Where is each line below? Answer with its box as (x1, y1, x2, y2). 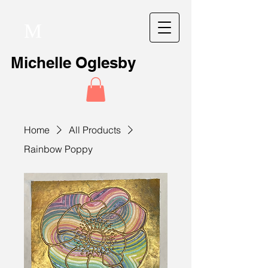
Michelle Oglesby (11, 53, 136, 72)
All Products (69, 123, 121, 136)
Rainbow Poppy (24, 142, 93, 155)
